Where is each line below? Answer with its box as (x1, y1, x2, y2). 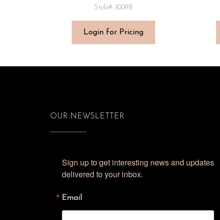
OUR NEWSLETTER (50, 112, 124, 121)
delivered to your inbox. (62, 168, 143, 180)
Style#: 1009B (94, 4, 133, 12)
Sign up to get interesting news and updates (62, 157, 214, 168)
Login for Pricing (83, 28, 144, 37)
